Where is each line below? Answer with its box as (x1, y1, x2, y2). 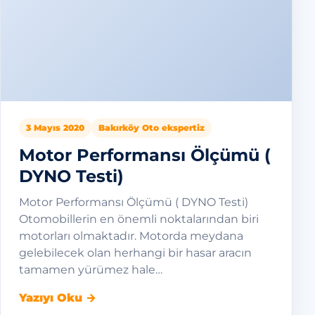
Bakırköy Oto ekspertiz (98, 122, 205, 133)
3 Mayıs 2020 (26, 122, 84, 133)
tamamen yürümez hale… (19, 263, 162, 276)
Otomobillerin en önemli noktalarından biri (19, 212, 259, 226)
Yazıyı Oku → (19, 291, 96, 304)
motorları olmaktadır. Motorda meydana (19, 229, 243, 243)
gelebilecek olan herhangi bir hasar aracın (19, 246, 252, 259)
